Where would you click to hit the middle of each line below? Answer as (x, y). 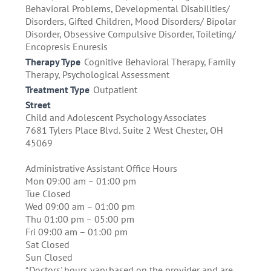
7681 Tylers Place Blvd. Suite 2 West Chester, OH (124, 130)
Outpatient (115, 90)
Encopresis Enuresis (67, 47)
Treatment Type (57, 90)
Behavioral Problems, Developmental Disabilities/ (128, 9)
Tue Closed (48, 194)
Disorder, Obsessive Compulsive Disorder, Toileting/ (131, 34)
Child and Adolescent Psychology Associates (116, 118)
